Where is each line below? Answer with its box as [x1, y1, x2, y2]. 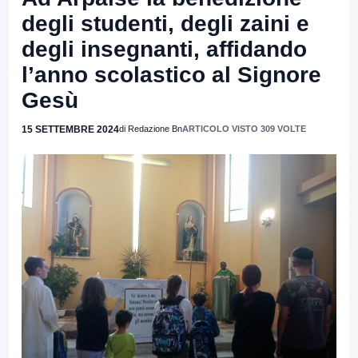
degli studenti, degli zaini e [22, 10, 309, 36]
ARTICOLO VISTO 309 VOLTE [182, 123, 306, 133]
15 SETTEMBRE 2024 [22, 123, 119, 135]
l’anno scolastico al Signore [22, 62, 321, 87]
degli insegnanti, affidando [22, 36, 307, 62]
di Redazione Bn [119, 123, 182, 133]
